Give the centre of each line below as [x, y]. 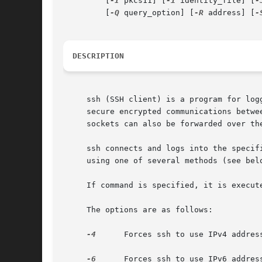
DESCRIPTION [98, 56]
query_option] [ [157, 13]
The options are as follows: [138, 210]
